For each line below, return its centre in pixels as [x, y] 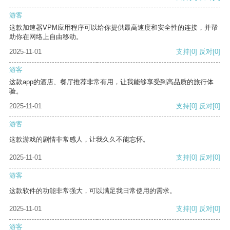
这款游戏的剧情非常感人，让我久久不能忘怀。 [79, 140]
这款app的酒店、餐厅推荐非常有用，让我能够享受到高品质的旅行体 [111, 82]
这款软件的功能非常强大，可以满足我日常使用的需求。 [93, 191]
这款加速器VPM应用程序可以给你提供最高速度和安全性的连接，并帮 [113, 28]
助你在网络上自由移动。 [46, 37]
